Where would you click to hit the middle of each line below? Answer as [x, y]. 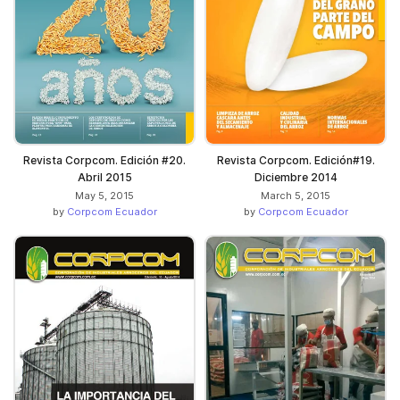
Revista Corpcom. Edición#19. [296, 161]
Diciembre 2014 [296, 178]
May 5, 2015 [104, 196]
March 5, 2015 [296, 196]
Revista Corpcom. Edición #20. [104, 161]
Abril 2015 [104, 178]
